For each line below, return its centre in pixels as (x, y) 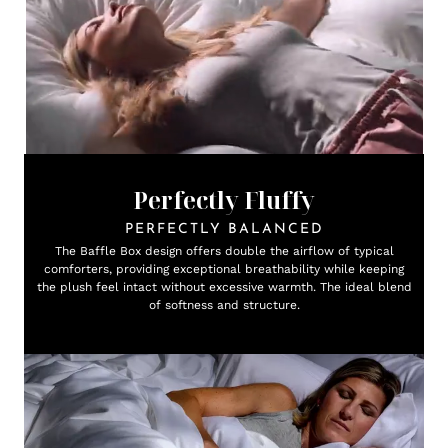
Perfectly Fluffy (224, 200)
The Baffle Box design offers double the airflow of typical (224, 251)
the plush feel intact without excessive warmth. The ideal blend (224, 287)
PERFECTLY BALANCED (224, 229)
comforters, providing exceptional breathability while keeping (224, 269)
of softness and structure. (224, 305)
